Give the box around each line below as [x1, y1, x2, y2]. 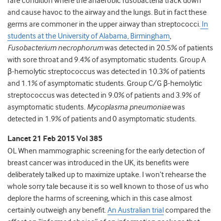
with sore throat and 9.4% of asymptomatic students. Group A [7, 55, 206, 65]
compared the [164, 206, 211, 215]
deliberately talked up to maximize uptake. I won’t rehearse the [7, 170, 206, 180]
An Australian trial [108, 206, 164, 215]
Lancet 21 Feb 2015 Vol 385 [7, 134, 103, 144]
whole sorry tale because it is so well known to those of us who [7, 182, 209, 191]
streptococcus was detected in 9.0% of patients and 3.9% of [7, 91, 200, 100]
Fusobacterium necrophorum [7, 43, 103, 53]
